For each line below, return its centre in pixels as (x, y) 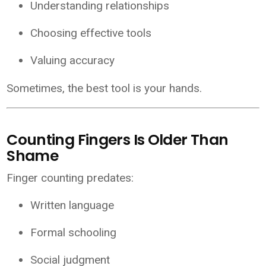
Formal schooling (74, 233)
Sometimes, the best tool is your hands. (104, 88)
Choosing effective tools (91, 33)
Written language (72, 205)
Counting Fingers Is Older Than (118, 140)
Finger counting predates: (70, 178)
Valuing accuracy (73, 60)
